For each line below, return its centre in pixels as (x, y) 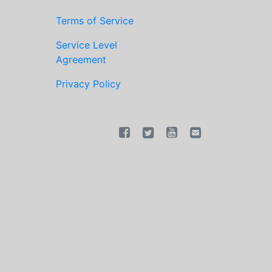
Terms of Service (95, 21)
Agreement (81, 59)
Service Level (87, 45)
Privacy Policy (88, 84)
